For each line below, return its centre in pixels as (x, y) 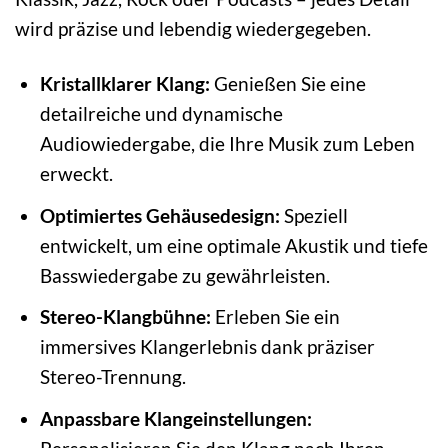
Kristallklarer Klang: (124, 84)
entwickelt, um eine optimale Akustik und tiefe (233, 245)
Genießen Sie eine (287, 84)
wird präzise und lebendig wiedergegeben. (193, 29)
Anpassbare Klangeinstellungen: (175, 418)
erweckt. (76, 174)
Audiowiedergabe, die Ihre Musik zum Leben (227, 144)
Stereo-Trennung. (112, 377)
